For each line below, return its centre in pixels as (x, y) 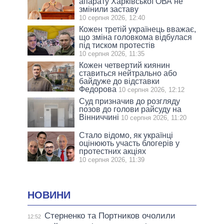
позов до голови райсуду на (130, 109)
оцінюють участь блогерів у (129, 143)
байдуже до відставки (119, 81)
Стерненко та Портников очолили (110, 215)
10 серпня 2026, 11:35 (112, 53)
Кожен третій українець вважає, (138, 29)
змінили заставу (109, 9)
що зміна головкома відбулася (136, 37)
